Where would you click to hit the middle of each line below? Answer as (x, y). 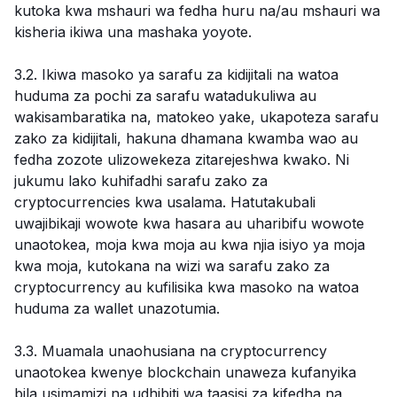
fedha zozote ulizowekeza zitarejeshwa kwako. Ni (182, 160)
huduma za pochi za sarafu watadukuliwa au (165, 96)
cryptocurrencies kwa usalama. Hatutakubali (165, 202)
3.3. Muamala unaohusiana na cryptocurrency (171, 351)
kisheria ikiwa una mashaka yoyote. (133, 32)
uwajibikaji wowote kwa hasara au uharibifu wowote (189, 223)
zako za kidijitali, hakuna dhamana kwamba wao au (186, 138)
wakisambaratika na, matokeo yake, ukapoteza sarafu (196, 117)
